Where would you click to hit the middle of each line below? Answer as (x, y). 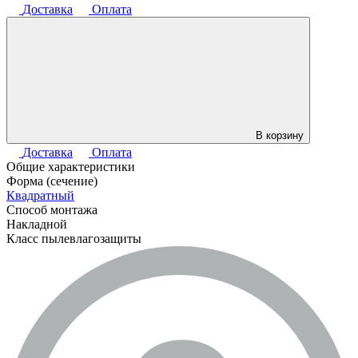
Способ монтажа (52, 210)
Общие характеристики (71, 167)
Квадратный (40, 196)
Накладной (37, 225)
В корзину (280, 136)
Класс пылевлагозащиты (74, 239)
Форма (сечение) (52, 181)
